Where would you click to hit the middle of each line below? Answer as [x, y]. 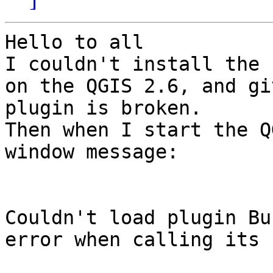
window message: [92, 152]
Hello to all [74, 42]
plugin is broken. [103, 108]
